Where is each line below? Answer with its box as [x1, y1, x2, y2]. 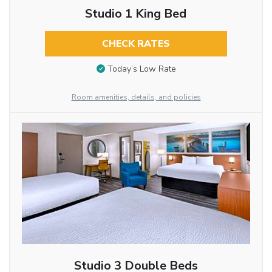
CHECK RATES [101, 37, 170, 51]
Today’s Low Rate [107, 63, 176, 75]
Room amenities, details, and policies [71, 92, 201, 103]
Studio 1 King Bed [85, 5, 187, 22]
